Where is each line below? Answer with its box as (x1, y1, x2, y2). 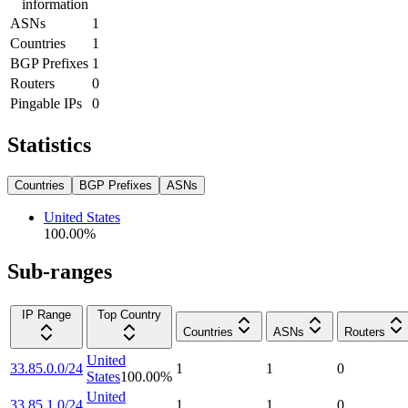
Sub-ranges (7, 260, 112, 284)
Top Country (97, 308, 161, 322)
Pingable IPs (10, 95, 82, 111)
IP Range (22, 308, 71, 322)
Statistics (7, 132, 91, 157)
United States (44, 209, 120, 225)
